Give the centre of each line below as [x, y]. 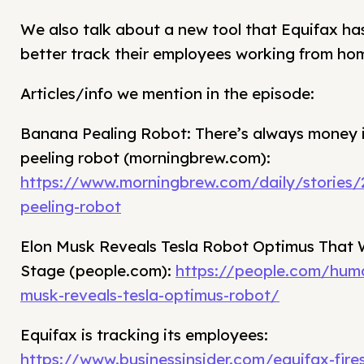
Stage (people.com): [98, 271]
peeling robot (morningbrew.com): [145, 158]
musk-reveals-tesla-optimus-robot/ [150, 295]
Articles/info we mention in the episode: [167, 94]
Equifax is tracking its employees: [144, 335]
